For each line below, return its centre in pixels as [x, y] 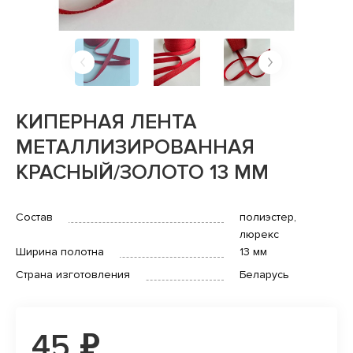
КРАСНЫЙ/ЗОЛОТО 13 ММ [142, 172]
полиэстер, [268, 217]
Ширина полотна [60, 251]
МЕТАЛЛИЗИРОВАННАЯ [135, 147]
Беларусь [264, 274]
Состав [34, 217]
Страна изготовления [73, 274]
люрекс [259, 234]
